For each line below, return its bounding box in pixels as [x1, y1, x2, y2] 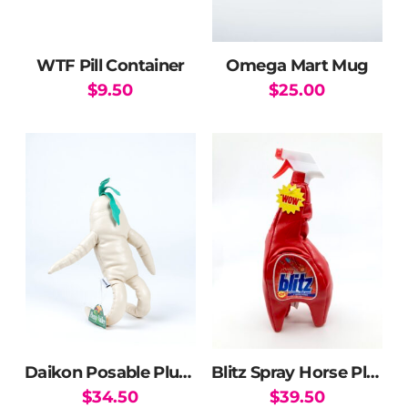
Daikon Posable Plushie [178, 361, 192, 382]
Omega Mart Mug [226, 55, 369, 76]
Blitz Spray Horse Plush [366, 361, 380, 382]
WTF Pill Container [36, 55, 185, 76]
